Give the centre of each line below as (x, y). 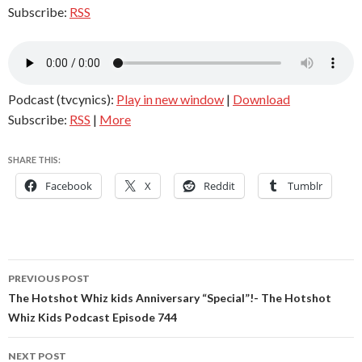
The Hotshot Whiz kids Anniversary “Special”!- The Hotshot (170, 298)
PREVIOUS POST (49, 279)
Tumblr (305, 186)
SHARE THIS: (34, 160)
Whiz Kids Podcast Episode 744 (93, 318)
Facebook (69, 186)
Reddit (219, 186)
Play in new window (170, 99)
